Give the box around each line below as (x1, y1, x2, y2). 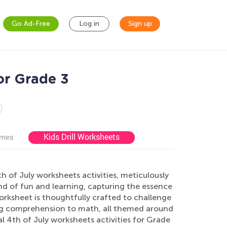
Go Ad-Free (12, 19, 50, 28)
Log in (79, 19, 99, 28)
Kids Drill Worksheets (44, 131, 120, 142)
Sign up (128, 19, 152, 28)
